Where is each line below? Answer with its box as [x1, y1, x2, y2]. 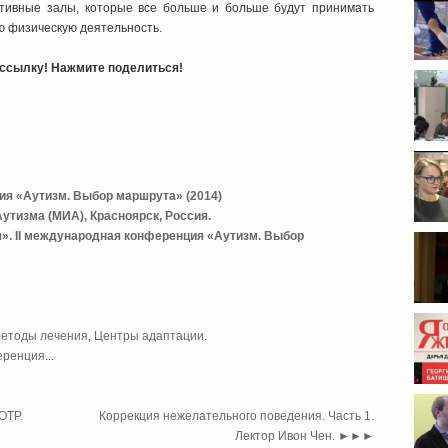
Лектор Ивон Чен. [235, 429, 338, 444]
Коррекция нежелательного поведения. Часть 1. [99, 409, 374, 424]
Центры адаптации [94, 329, 204, 344]
